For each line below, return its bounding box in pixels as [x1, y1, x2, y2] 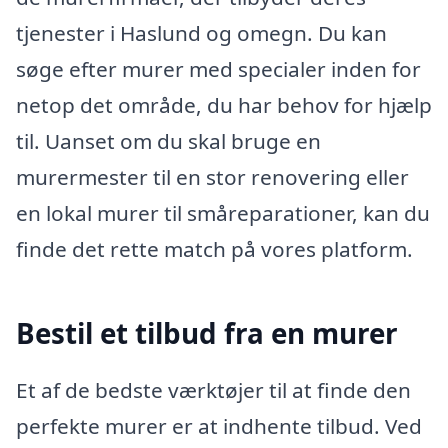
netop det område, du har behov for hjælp [16, 90, 432, 119]
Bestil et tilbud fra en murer [16, 313, 398, 352]
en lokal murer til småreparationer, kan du [16, 198, 430, 227]
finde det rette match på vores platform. [16, 234, 413, 263]
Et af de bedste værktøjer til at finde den [16, 376, 411, 405]
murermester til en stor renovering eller [16, 162, 409, 191]
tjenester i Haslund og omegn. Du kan [16, 18, 387, 47]
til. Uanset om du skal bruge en [16, 126, 321, 155]
